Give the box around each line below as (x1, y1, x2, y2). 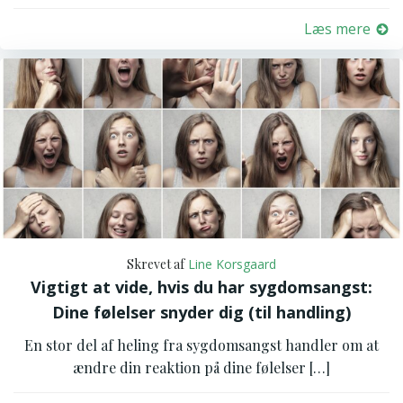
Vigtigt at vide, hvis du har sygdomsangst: (31, 276, 372, 298)
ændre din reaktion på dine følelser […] (73, 358, 330, 377)
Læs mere (304, 19, 371, 39)
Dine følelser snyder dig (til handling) (52, 301, 351, 323)
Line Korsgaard (188, 255, 276, 273)
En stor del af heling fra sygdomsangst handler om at (24, 336, 379, 354)
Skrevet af (127, 255, 184, 273)
